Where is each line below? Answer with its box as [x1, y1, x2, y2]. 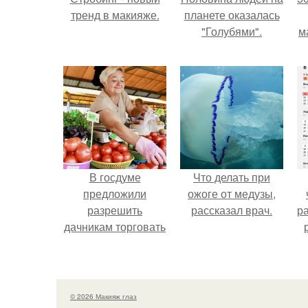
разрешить [87, 202, 142, 218]
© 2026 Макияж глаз [70, 291, 137, 301]
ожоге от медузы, [188, 186, 276, 201]
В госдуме [89, 169, 141, 185]
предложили [83, 186, 146, 201]
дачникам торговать [64, 219, 166, 234]
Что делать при [193, 169, 270, 185]
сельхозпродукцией [65, 252, 164, 267]
